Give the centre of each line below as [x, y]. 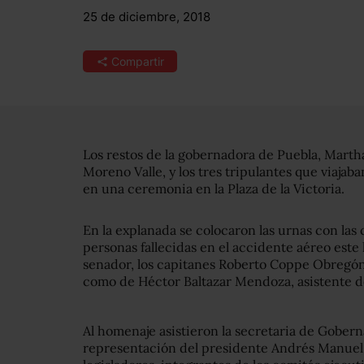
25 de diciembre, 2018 [147, 17]
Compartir [137, 61]
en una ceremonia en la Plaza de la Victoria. [214, 188]
